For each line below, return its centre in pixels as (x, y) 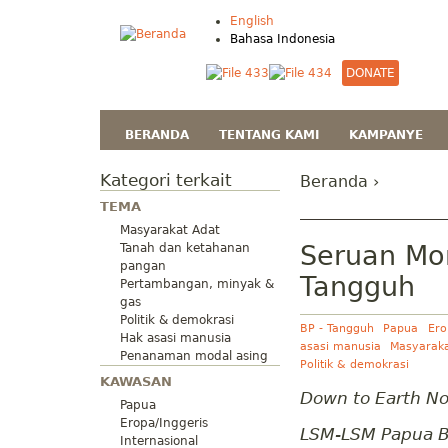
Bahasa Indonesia (282, 39)
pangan (143, 266)
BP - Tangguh (337, 329)
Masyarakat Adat (170, 230)
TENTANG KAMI (269, 135)
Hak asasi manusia (175, 338)
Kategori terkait (166, 180)
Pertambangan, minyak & (197, 284)
